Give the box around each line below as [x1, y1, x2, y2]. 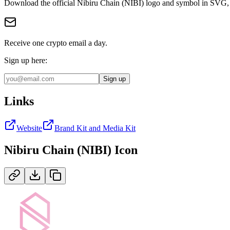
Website [16, 123, 42, 132]
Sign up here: [4, 55, 47, 65]
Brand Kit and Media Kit [54, 123, 136, 132]
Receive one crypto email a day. [4, 38, 107, 47]
